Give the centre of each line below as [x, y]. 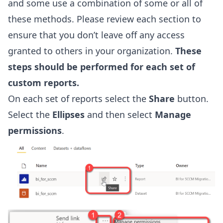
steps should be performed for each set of [102, 67]
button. [192, 99]
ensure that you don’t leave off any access [96, 35]
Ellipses [68, 115]
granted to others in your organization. [92, 51]
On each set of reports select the [78, 99]
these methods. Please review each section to [105, 19]
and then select [120, 115]
